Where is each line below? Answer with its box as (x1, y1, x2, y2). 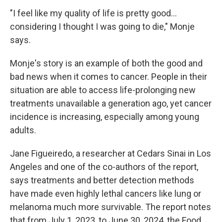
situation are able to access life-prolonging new (10, 85, 196, 96)
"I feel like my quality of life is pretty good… (10, 8, 177, 19)
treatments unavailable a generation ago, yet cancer (10, 98, 212, 109)
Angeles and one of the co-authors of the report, (10, 162, 198, 172)
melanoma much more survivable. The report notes (10, 202, 211, 213)
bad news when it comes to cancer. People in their (10, 71, 207, 82)
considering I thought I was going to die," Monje (10, 21, 195, 32)
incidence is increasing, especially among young (10, 111, 199, 122)
